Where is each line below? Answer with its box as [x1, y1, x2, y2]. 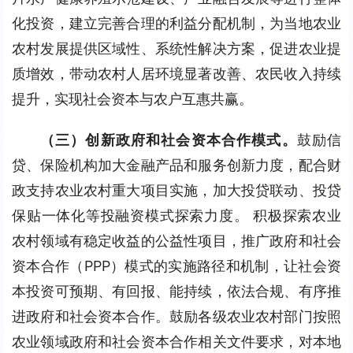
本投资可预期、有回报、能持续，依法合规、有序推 [12, 283, 341, 299]
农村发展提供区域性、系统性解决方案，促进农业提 [12, 40, 341, 57]
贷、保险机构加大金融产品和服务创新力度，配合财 [12, 157, 341, 173]
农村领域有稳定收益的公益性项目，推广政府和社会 [12, 232, 341, 249]
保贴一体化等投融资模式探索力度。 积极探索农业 [12, 207, 341, 224]
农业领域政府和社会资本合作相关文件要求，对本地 [12, 333, 341, 350]
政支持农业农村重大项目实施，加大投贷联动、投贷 [12, 182, 341, 199]
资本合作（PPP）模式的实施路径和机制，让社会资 [12, 258, 341, 274]
